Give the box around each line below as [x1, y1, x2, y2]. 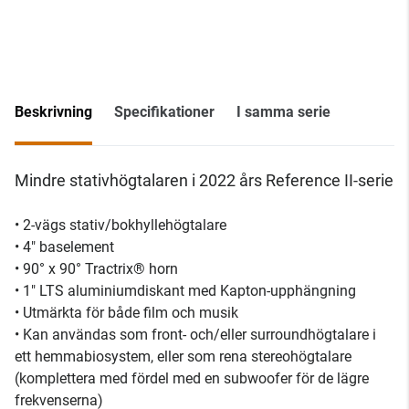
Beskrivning [15, 103, 92, 121]
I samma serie [236, 103, 330, 121]
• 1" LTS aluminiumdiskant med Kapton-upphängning [15, 282, 356, 299]
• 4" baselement [15, 238, 114, 256]
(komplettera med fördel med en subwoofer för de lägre [15, 370, 369, 387]
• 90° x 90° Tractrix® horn [15, 260, 178, 278]
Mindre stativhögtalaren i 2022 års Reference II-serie [15, 171, 393, 190]
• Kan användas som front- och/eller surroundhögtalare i [15, 326, 376, 343]
